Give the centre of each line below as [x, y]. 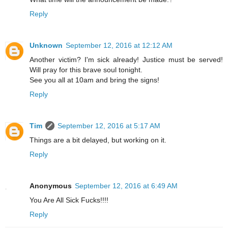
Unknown [46, 46]
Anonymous [51, 186]
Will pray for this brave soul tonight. [86, 70]
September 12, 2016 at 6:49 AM [126, 186]
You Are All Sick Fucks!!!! [69, 200]
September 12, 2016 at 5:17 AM [109, 126]
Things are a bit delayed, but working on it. [98, 140]
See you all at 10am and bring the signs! [94, 80]
